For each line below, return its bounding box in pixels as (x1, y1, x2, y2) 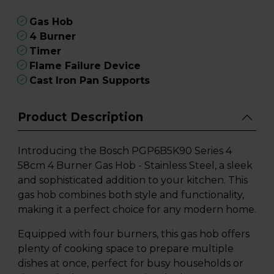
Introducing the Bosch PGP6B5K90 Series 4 (18, 145, 232, 157)
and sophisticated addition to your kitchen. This (18, 174, 248, 187)
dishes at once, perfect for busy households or (18, 257, 243, 270)
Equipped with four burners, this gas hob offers (18, 228, 250, 240)
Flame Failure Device (29, 60, 141, 72)
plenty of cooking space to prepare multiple (18, 243, 234, 255)
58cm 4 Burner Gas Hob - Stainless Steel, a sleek (18, 160, 253, 172)
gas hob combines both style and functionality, (18, 189, 244, 201)
